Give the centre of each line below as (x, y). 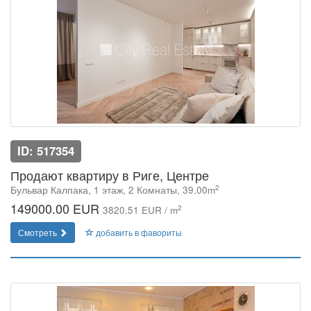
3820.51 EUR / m (140, 210)
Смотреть (39, 232)
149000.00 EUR (57, 208)
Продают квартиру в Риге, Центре (110, 175)
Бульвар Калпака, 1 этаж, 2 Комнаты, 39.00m (113, 190)
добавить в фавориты (138, 232)
